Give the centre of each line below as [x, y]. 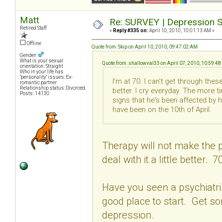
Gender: [29, 55]
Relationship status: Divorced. [53, 88]
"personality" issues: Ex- [46, 77]
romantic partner [38, 82]
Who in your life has [42, 71]
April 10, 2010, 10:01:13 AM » [181, 30]
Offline [33, 43]
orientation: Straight [41, 66]
